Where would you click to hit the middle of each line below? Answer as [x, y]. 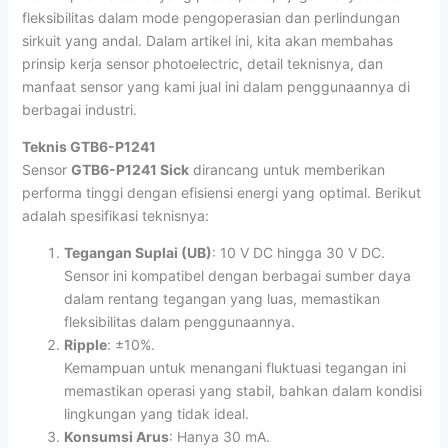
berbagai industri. [79, 109]
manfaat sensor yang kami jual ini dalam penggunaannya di [215, 86]
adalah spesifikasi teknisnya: [115, 215]
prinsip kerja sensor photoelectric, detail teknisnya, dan [202, 63]
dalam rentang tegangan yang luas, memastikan [221, 298]
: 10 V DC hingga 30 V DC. [298, 252]
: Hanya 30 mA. [219, 436]
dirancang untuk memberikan [286, 169]
